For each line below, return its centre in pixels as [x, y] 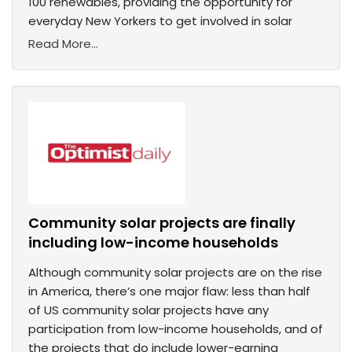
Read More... [63, 44]
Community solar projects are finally [162, 223]
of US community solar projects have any [148, 310]
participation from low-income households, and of [176, 329]
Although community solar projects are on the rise [175, 273]
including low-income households [153, 243]
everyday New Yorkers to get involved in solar [160, 21]
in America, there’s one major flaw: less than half [169, 291]
